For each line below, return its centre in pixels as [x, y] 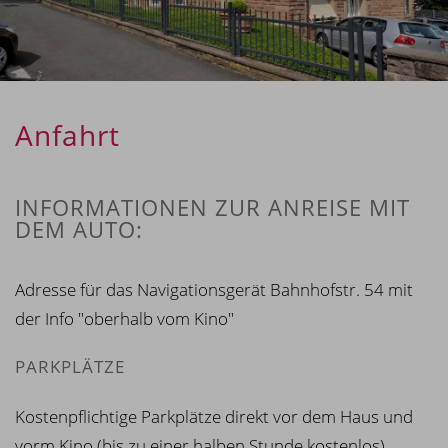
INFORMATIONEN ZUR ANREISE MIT [212, 206]
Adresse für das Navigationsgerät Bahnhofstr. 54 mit [214, 289]
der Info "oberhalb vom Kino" [124, 318]
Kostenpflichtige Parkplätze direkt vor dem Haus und [214, 416]
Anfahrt [67, 134]
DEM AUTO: [79, 228]
